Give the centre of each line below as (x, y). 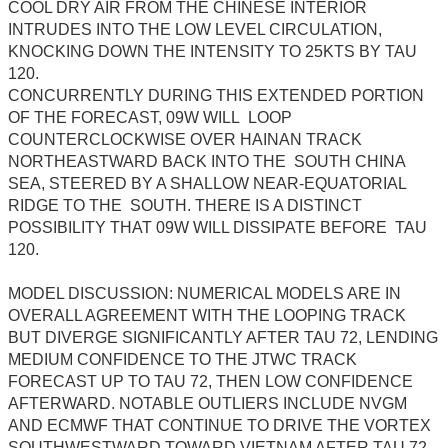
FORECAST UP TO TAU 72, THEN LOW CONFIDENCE (210, 382)
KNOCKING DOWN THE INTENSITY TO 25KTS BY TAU (212, 52)
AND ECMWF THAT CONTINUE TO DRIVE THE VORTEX (219, 426)
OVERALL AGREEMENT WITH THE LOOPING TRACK (207, 316)
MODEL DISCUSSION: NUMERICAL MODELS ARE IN (204, 294)
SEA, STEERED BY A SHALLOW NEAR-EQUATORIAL (207, 184)
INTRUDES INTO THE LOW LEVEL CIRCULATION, (195, 30)
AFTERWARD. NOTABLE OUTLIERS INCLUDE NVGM (207, 404)
